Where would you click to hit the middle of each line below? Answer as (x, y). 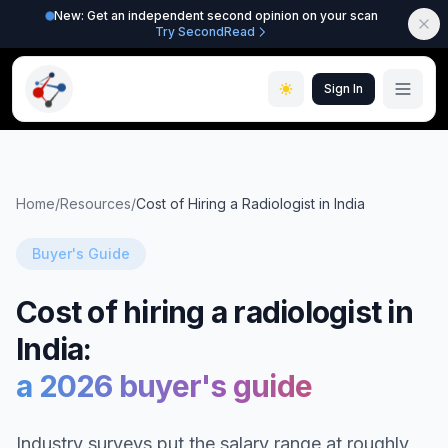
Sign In (343, 88)
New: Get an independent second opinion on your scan (216, 15)
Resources (95, 203)
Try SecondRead (205, 31)
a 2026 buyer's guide (164, 386)
